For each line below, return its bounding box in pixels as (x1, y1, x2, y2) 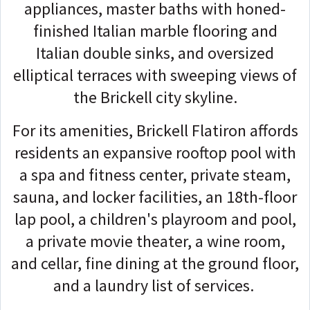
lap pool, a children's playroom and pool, (14, 208, 296, 230)
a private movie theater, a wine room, (25, 230, 285, 252)
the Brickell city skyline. (73, 86, 237, 108)
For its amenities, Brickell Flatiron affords (12, 119, 298, 141)
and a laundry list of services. (53, 274, 257, 296)
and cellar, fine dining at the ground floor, (11, 252, 299, 274)
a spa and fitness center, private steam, (19, 163, 291, 185)
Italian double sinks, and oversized (36, 42, 274, 64)
